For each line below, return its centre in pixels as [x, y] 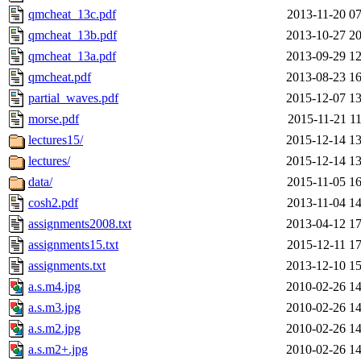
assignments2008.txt [80, 224]
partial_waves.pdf [73, 98]
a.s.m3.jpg [54, 308]
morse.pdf [54, 119]
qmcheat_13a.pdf [72, 56]
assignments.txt [67, 266]
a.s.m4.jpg [54, 287]
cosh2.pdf [53, 203]
